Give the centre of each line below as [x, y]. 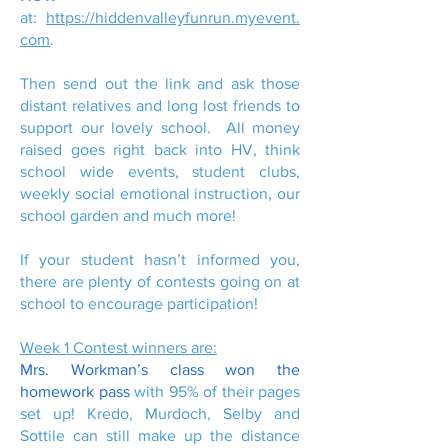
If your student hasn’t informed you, [160, 259]
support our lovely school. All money [160, 127]
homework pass [75, 391]
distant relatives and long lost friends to [160, 105]
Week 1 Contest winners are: [118, 347]
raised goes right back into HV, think [160, 149]
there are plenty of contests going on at [160, 281]
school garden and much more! [128, 215]
